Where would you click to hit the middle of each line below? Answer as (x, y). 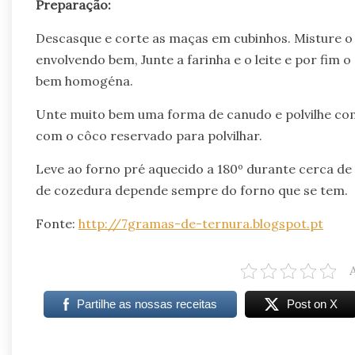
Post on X (312, 304)
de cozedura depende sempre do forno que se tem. (192, 191)
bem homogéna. (84, 81)
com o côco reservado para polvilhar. (149, 136)
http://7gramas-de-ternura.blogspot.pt (201, 224)
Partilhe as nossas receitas (147, 304)
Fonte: (57, 224)
